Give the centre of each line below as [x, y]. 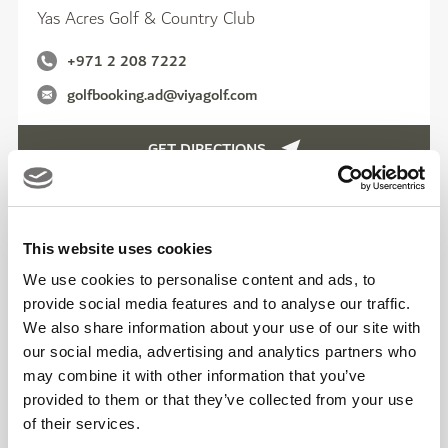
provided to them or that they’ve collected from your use [218, 399]
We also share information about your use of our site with [222, 327]
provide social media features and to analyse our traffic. [217, 303]
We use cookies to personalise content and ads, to [199, 279]
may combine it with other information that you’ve [194, 375]
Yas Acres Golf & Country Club [146, 18]
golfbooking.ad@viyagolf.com [162, 95]
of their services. [81, 423]
